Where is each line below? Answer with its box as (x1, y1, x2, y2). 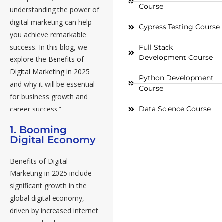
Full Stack (139, 43, 173, 52)
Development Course (139, 53, 213, 62)
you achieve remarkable (10, 30, 86, 40)
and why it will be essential (10, 79, 95, 89)
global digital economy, (10, 193, 84, 203)
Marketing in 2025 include (10, 168, 92, 178)
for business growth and (10, 92, 88, 102)
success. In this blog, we (10, 42, 87, 52)
